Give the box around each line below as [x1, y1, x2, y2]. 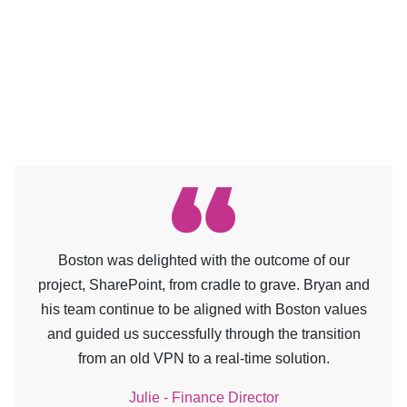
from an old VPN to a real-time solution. [77, 351, 330, 366]
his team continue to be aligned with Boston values [40, 302, 367, 317]
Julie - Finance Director [128, 390, 279, 405]
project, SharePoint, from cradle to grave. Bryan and [37, 277, 370, 293]
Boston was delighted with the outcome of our [57, 253, 350, 268]
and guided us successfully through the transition [46, 326, 361, 342]
